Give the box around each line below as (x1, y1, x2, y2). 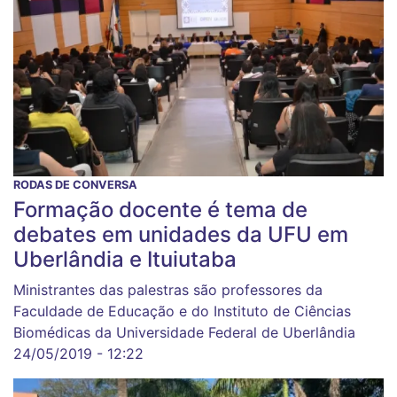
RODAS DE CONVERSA (13, 178, 137, 192)
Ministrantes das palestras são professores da (13, 281, 323, 300)
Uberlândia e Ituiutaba (13, 246, 237, 273)
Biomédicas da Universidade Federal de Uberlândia (13, 323, 355, 342)
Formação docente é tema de (13, 197, 307, 223)
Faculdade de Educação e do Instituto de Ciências (13, 302, 351, 321)
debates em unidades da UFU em (13, 222, 348, 248)
